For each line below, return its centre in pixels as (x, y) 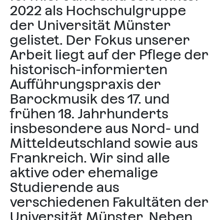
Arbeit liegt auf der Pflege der (109, 55)
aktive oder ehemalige (84, 172)
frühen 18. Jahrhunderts (89, 113)
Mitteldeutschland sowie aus (104, 143)
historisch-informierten (89, 69)
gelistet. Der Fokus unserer (100, 40)
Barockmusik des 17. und (90, 99)
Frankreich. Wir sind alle (90, 158)
